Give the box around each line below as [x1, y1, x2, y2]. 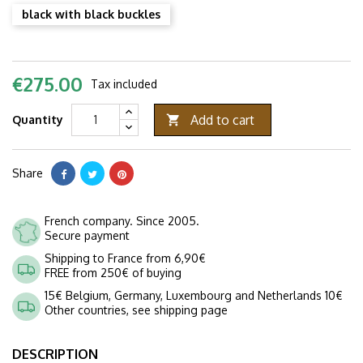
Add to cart [190, 111, 254, 128]
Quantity [12, 112, 63, 126]
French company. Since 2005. [45, 213, 199, 228]
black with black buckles [22, 6, 160, 21]
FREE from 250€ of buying [45, 265, 181, 280]
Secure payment [45, 228, 130, 242]
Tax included [91, 76, 157, 91]
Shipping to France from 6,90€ [45, 250, 206, 265]
